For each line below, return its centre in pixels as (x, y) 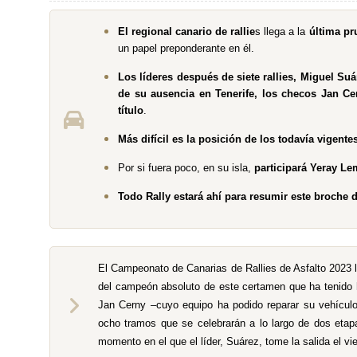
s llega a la (282, 31)
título (131, 110)
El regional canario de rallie (187, 31)
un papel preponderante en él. (186, 48)
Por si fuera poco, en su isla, (186, 168)
